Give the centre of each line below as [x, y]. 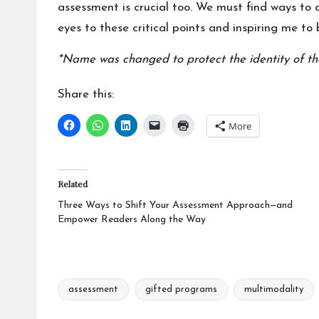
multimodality [274, 289]
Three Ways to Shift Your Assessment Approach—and [175, 205]
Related [73, 183]
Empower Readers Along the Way [132, 219]
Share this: [86, 95]
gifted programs [181, 289]
